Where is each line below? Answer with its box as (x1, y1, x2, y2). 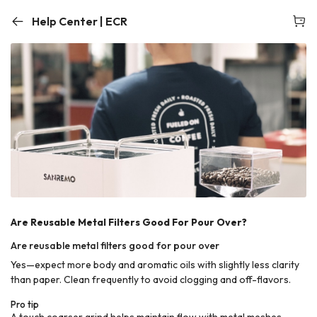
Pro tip (11, 298, 39, 310)
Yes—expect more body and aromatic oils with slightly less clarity (11, 258, 299, 271)
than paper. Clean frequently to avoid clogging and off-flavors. (11, 272, 291, 286)
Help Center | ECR (32, 13, 127, 28)
